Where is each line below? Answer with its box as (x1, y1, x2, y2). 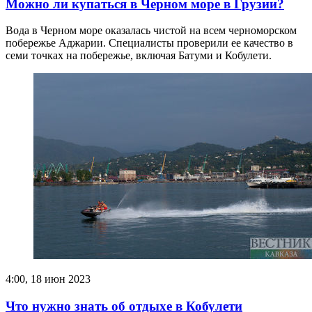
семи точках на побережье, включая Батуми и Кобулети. (6, 49, 272, 62)
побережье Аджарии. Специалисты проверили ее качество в (6, 37, 293, 49)
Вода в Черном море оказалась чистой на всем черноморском (6, 24, 297, 37)
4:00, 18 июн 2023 (6, 273, 91, 286)
